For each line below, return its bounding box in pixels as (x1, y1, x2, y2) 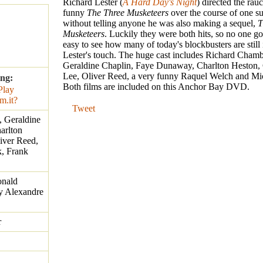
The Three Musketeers (87, 8, 168, 18)
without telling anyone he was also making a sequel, (63, 18, 258, 29)
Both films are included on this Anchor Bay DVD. (63, 82, 249, 92)
